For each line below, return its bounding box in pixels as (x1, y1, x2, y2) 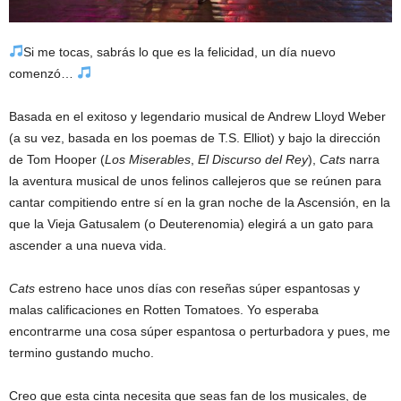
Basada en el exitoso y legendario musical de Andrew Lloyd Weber (9, 108, 386, 124)
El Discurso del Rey (198, 151, 308, 166)
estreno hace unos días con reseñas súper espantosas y (35, 280, 360, 295)
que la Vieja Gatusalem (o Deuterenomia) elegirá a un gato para (9, 216, 373, 231)
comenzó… (9, 65, 77, 81)
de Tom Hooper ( (9, 151, 105, 166)
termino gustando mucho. (9, 345, 154, 360)
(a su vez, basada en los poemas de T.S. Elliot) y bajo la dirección (9, 130, 380, 145)
